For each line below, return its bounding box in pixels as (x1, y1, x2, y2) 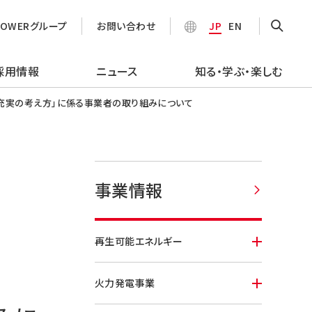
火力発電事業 (95, 276, 155, 290)
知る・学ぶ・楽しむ (194, 63, 283, 79)
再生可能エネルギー (95, 234, 183, 248)
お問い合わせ (97, 19, 156, 33)
